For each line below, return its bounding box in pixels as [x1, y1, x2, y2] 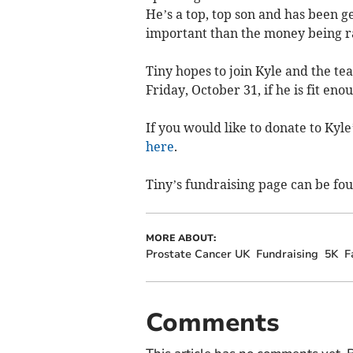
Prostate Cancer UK [145, 246, 250, 262]
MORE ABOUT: [145, 231, 216, 244]
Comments [145, 305, 280, 340]
